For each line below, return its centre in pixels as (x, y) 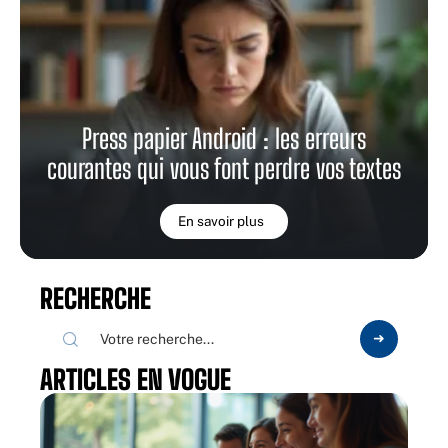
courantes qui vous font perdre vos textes (224, 169)
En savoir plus (220, 221)
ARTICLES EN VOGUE (135, 380)
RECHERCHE (95, 299)
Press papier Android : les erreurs (224, 139)
